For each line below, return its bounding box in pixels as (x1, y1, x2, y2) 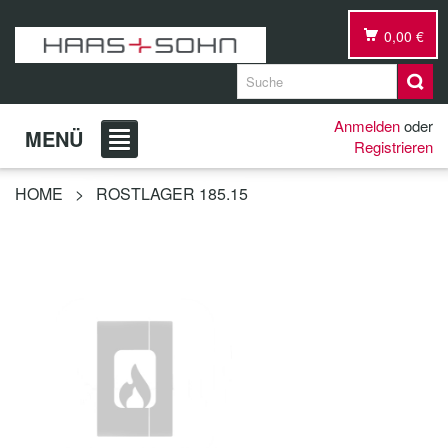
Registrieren (354, 136, 433, 157)
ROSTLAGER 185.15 (96, 182, 248, 205)
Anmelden (334, 115, 400, 136)
